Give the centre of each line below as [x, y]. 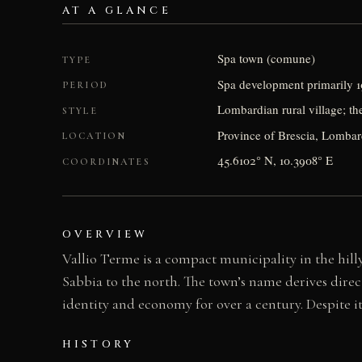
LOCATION [95, 136]
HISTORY [99, 344]
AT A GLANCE [117, 10]
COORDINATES [106, 162]
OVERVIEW [105, 234]
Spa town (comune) [267, 59]
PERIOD [85, 85]
